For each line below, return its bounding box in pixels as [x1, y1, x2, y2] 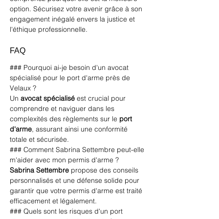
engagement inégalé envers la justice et [10, 15, 137, 23]
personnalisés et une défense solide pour [10, 176, 141, 185]
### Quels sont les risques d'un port [10, 207, 125, 216]
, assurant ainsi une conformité [32, 125, 130, 133]
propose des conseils [69, 166, 140, 175]
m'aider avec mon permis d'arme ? [10, 155, 119, 164]
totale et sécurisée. [10, 135, 69, 144]
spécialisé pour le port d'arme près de [10, 73, 132, 82]
